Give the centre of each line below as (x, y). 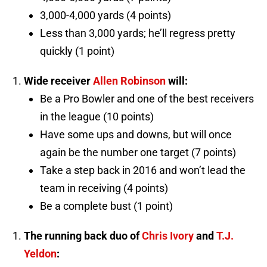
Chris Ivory (168, 236)
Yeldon (40, 254)
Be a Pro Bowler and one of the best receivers (147, 99)
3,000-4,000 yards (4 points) (105, 15)
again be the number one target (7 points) (138, 153)
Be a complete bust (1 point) (106, 206)
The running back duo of (83, 236)
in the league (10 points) (97, 117)
